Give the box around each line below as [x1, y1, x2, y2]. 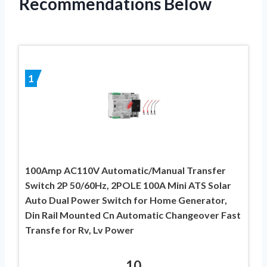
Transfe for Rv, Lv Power [25, 223, 134, 235]
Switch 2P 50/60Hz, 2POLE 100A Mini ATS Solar [25, 179, 231, 191]
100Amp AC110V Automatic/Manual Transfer [25, 164, 226, 176]
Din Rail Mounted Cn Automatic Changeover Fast [25, 209, 241, 221]
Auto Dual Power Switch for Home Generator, [25, 194, 227, 206]
